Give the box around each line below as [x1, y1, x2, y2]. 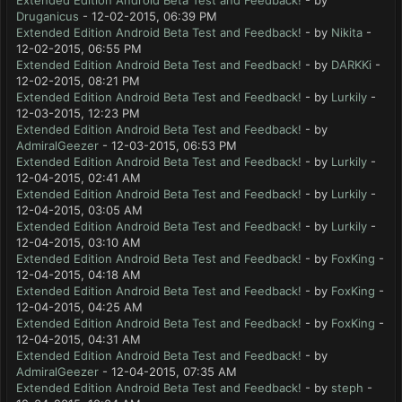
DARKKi [331, 57, 371, 72]
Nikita [331, 25, 363, 39]
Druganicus [16, 9, 79, 23]
